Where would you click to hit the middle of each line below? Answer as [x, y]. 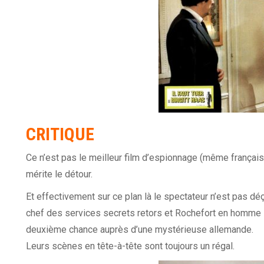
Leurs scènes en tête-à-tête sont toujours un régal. [130, 246]
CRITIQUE [60, 134]
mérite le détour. [59, 174]
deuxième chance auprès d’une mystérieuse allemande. [140, 230]
